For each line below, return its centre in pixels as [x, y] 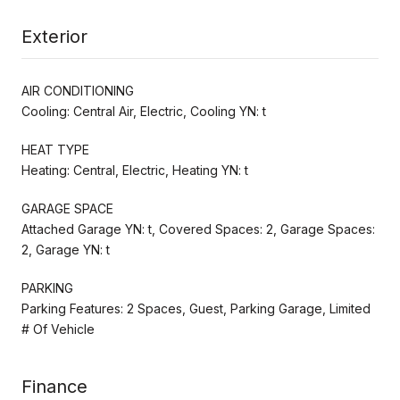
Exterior [54, 36]
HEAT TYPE [55, 149]
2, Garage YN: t [66, 249]
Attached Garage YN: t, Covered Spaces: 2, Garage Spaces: [198, 229]
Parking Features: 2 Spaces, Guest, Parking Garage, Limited [196, 308]
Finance [54, 386]
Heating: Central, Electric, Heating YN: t [135, 170]
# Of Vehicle [58, 329]
